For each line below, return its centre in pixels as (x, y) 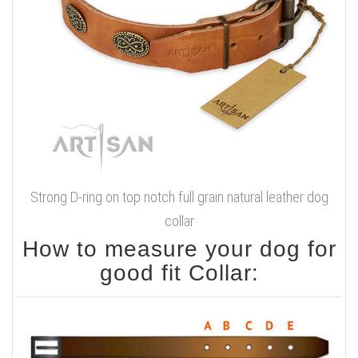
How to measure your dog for (179, 249)
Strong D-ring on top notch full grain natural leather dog (179, 197)
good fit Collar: (179, 273)
